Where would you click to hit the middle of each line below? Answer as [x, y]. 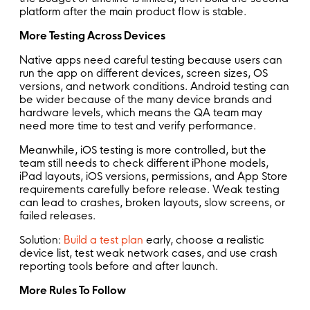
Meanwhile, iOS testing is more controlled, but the [143, 149]
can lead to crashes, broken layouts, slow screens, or [152, 202]
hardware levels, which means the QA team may [141, 112]
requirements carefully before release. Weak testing [149, 189]
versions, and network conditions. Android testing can [154, 86]
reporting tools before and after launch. [119, 266]
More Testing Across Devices [92, 35]
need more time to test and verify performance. [139, 125]
